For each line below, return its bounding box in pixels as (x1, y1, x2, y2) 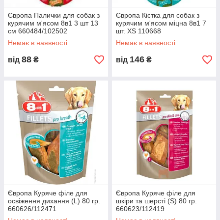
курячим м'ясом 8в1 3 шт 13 (8, 19, 98, 27)
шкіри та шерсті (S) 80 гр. (116, 197, 197, 205)
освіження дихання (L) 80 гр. (8, 197, 100, 205)
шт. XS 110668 (116, 27, 161, 35)
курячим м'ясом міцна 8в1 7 (116, 19, 206, 27)
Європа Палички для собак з (8, 11, 100, 19)
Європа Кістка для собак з (116, 11, 199, 19)
